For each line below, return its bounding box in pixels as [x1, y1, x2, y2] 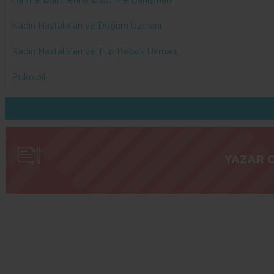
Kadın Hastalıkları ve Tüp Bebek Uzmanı [12, 47, 178, 56]
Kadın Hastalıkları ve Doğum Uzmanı [12, 21, 161, 31]
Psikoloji [12, 73, 45, 82]
